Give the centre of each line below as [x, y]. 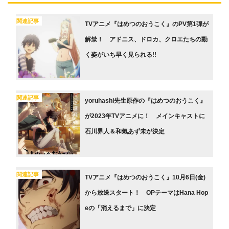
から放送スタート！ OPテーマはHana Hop [146, 193]
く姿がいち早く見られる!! [121, 55]
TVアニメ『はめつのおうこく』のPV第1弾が [147, 24]
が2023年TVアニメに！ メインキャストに [145, 116]
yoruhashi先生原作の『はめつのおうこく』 [145, 101]
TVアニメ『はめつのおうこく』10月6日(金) [145, 178]
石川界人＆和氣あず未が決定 [125, 132]
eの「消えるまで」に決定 [120, 208]
